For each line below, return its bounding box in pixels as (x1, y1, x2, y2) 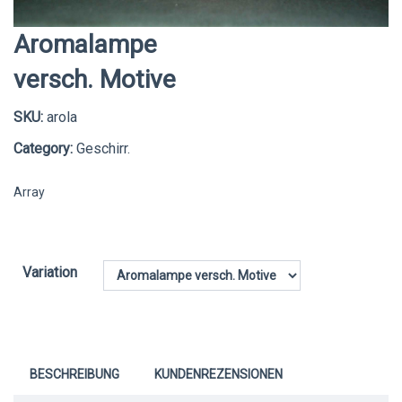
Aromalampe (13, 29, 157, 59)
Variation (22, 263, 77, 281)
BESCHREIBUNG (30, 366, 119, 381)
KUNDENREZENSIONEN (154, 366, 283, 381)
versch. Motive (13, 64, 176, 94)
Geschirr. (73, 139, 130, 157)
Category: (13, 139, 73, 157)
